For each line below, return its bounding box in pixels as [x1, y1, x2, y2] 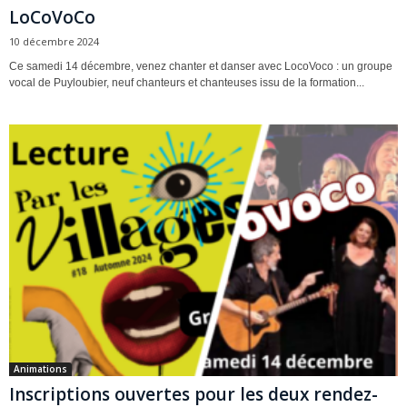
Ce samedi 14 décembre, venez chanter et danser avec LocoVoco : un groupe [9, 60, 392, 74]
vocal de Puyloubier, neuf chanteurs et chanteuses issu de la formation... [9, 76, 364, 90]
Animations [14, 362, 67, 375]
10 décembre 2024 [9, 35, 99, 49]
